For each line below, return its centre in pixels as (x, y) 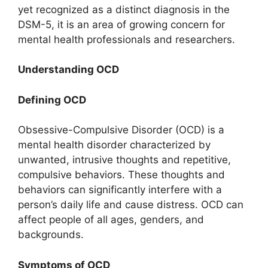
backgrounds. (51, 235)
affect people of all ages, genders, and (111, 220)
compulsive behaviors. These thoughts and (121, 175)
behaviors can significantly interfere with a (120, 190)
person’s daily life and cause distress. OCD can (131, 205)
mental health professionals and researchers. (127, 39)
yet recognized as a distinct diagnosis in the (124, 9)
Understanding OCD (68, 70)
